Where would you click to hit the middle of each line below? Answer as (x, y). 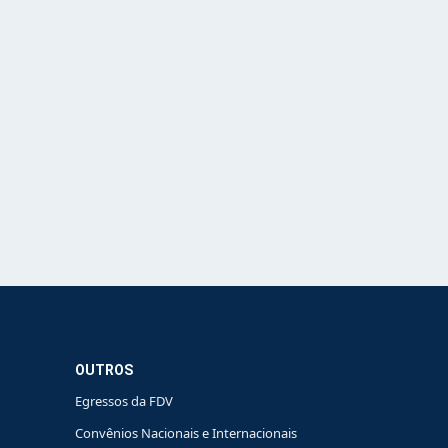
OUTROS (103, 369)
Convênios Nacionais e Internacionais (185, 432)
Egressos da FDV (123, 400)
